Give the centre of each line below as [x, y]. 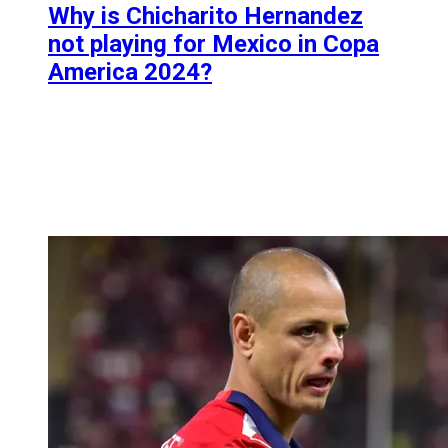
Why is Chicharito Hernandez [205, 16]
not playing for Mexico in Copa [213, 44]
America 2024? [130, 72]
